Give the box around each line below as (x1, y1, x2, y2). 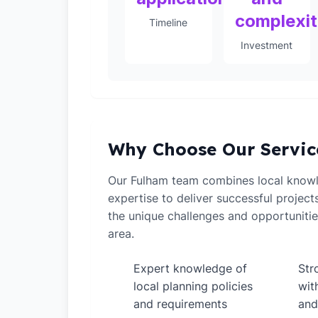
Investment (241, 39, 293, 51)
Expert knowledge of (133, 261, 247, 275)
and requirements (133, 297, 227, 311)
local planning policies (133, 279, 253, 293)
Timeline (149, 16, 188, 28)
